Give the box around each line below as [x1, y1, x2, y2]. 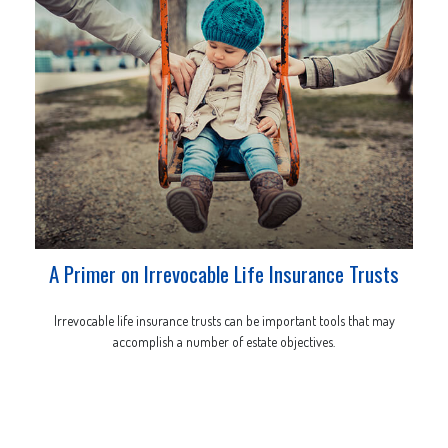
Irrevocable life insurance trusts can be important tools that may [53, 312, 395, 330]
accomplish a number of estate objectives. [113, 333, 335, 351]
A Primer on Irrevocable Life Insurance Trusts [49, 258, 399, 290]
